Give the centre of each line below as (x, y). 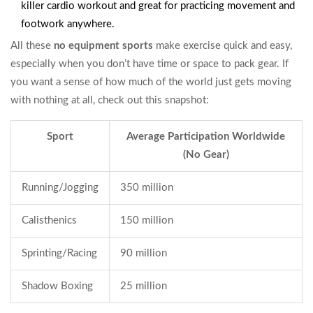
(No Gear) (206, 155)
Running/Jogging (60, 188)
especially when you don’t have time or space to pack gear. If (150, 64)
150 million (147, 221)
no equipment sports (103, 46)
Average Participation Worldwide (206, 137)
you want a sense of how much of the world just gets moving (151, 82)
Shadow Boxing (57, 286)
